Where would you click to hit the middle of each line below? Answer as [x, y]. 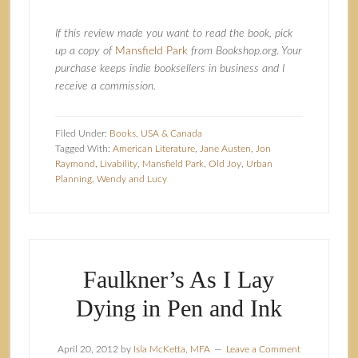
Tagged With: [84, 149]
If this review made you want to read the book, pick [173, 34]
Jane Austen [225, 149]
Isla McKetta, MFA [171, 349]
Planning [73, 179]
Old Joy [225, 164]
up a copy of [85, 51]
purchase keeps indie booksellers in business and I [169, 69]
